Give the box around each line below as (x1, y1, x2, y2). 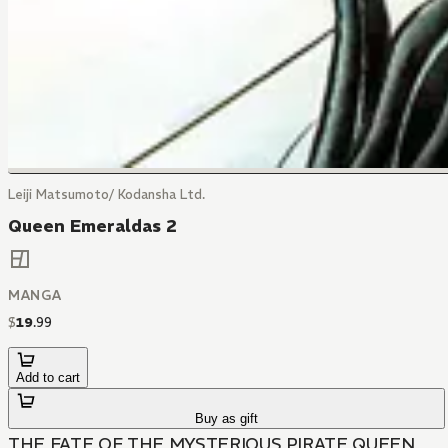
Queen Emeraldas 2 (8, 215, 177, 237)
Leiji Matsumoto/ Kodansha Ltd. (8, 186, 205, 203)
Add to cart (16, 370, 80, 386)
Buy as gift (195, 411, 259, 427)
